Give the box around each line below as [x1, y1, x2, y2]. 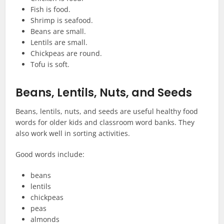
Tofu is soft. [30, 59, 70, 69]
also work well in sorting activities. [15, 128, 130, 138]
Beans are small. [30, 26, 86, 36]
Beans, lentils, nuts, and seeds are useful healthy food [15, 106, 198, 116]
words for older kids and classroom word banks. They [15, 117, 195, 127]
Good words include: [15, 149, 85, 159]
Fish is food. [30, 4, 71, 14]
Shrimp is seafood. [30, 15, 93, 25]
